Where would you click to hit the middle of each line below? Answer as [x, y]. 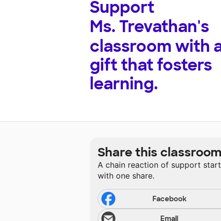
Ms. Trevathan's [149, 27]
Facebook [169, 199]
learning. [124, 84]
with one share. [126, 176]
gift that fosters [151, 65]
